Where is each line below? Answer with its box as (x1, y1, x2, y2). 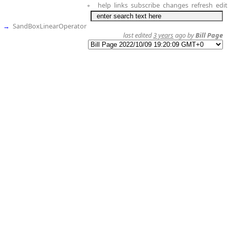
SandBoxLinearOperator (13, 21, 87, 31)
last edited (123, 31, 153, 40)
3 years (153, 31, 174, 40)
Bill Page (195, 31, 223, 40)
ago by (174, 31, 195, 40)
